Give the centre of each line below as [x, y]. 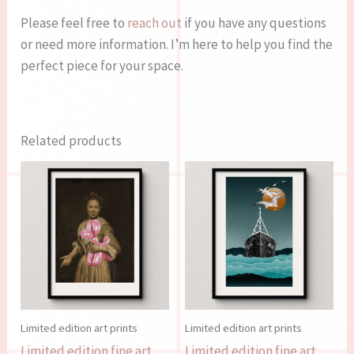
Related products [72, 141]
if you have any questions [254, 23]
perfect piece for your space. [102, 66]
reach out [155, 23]
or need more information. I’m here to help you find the [177, 45]
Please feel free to [74, 23]
